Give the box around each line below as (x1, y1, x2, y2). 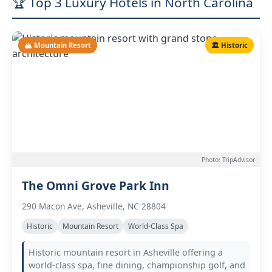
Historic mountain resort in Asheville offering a (29, 246, 223, 258)
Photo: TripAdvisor (202, 155, 255, 164)
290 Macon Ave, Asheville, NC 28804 (22, 200, 166, 212)
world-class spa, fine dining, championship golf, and (29, 259, 245, 271)
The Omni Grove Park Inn (22, 177, 169, 194)
